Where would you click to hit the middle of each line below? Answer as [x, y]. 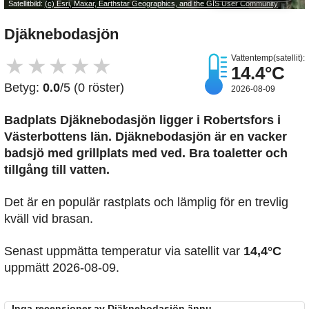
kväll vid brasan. [49, 219]
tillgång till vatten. [57, 170]
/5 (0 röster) [92, 88]
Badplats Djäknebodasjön [80, 120]
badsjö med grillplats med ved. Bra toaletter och [146, 153]
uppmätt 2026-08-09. [62, 268]
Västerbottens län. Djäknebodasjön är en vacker [146, 137]
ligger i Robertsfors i [218, 120]
